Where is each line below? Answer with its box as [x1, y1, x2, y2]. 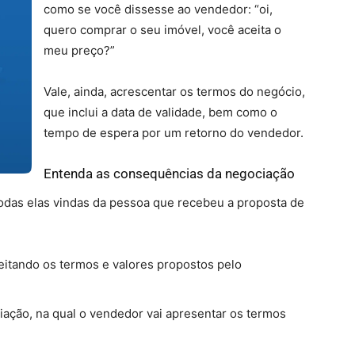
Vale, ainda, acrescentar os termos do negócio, [44, 84, 305, 99]
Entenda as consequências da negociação [44, 166, 295, 181]
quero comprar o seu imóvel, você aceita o [44, 22, 281, 37]
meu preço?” [44, 43, 115, 58]
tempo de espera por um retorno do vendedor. [44, 125, 303, 140]
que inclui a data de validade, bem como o [44, 105, 277, 120]
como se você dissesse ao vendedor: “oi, [44, 2, 273, 17]
